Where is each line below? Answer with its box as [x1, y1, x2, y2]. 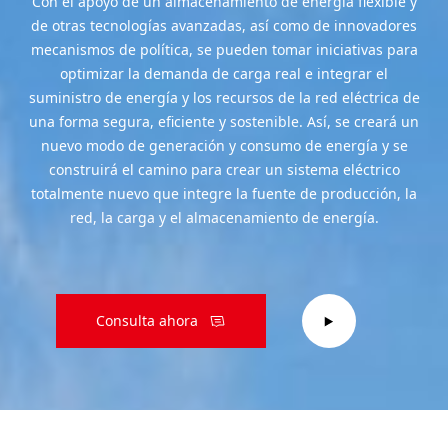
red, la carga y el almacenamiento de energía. [69, 208, 379, 227]
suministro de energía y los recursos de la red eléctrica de [28, 88, 420, 107]
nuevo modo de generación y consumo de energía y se [40, 136, 408, 155]
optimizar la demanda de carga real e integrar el [60, 64, 388, 83]
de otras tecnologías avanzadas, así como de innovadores [31, 16, 417, 35]
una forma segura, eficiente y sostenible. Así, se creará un [29, 112, 419, 131]
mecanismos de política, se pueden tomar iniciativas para [30, 40, 418, 59]
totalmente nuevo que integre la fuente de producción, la [31, 184, 417, 203]
